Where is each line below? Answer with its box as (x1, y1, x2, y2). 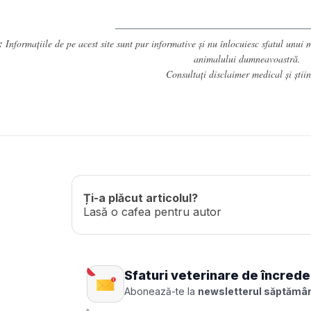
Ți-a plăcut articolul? (83, 190, 199, 205)
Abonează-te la (124, 285, 199, 298)
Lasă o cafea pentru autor (83, 204, 222, 219)
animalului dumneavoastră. (193, 51, 301, 65)
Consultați (165, 67, 209, 81)
